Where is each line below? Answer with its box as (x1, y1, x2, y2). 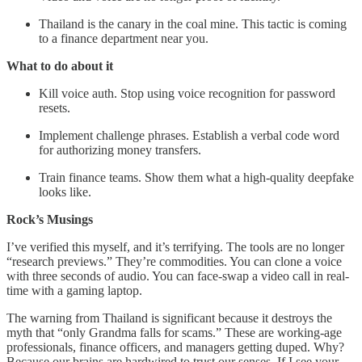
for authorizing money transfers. (39, 143, 201, 158)
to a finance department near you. (39, 32, 208, 46)
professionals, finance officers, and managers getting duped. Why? (6, 340, 344, 355)
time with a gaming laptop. (6, 284, 142, 298)
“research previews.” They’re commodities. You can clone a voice (6, 255, 342, 269)
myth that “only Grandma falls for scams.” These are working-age (6, 326, 342, 340)
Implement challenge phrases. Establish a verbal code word (39, 128, 339, 143)
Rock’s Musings (6, 213, 93, 227)
